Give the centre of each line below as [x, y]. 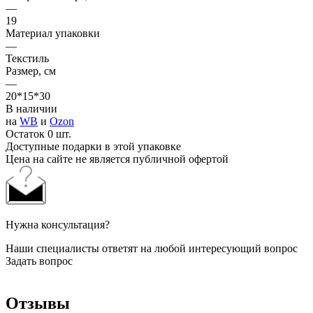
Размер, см [31, 71]
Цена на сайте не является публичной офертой [117, 159]
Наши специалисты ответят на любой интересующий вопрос [152, 248]
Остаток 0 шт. [38, 133]
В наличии [31, 108]
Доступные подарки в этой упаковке [93, 146]
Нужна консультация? [58, 224]
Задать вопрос [39, 261]
